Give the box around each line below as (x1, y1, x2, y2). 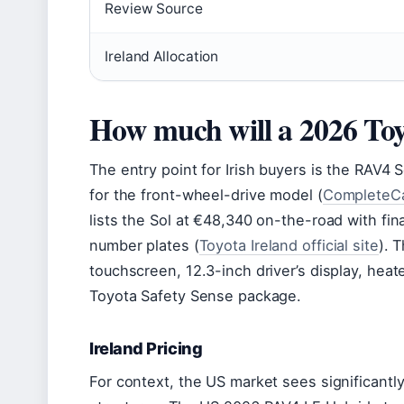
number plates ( (89, 236, 199, 255)
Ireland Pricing (89, 338, 203, 359)
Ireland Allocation (105, 48, 219, 66)
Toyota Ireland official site (198, 236, 379, 255)
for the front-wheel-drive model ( (89, 186, 323, 205)
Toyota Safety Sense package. (89, 287, 302, 306)
